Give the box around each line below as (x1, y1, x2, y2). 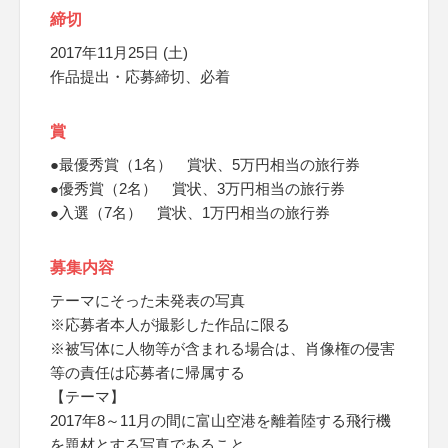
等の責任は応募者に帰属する (50, 364, 245, 381)
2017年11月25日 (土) (50, 44, 188, 61)
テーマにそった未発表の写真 (50, 292, 245, 309)
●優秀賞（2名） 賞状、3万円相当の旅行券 (50, 180, 345, 197)
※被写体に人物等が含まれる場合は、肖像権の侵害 (50, 340, 395, 357)
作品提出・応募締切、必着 (50, 68, 230, 85)
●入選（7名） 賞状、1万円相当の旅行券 (50, 204, 330, 221)
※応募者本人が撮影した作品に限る (50, 316, 290, 333)
